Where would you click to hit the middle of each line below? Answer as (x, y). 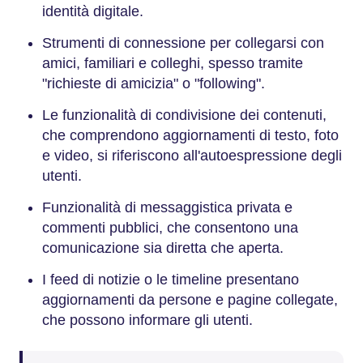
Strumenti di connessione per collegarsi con (183, 43)
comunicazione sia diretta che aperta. (163, 248)
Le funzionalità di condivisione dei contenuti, (184, 115)
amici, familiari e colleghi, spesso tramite (173, 63)
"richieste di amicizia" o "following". (154, 83)
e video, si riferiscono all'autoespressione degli (192, 156)
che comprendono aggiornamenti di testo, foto (190, 135)
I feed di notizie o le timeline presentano (171, 280)
